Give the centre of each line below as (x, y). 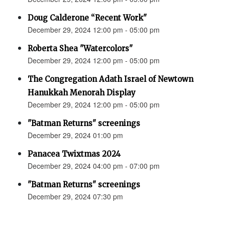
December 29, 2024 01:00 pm (75, 135)
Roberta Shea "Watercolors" (80, 49)
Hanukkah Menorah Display (82, 93)
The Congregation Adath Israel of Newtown (110, 79)
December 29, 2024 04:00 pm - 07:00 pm (94, 166)
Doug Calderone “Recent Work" (87, 18)
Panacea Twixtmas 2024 (74, 154)
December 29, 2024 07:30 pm (75, 197)
